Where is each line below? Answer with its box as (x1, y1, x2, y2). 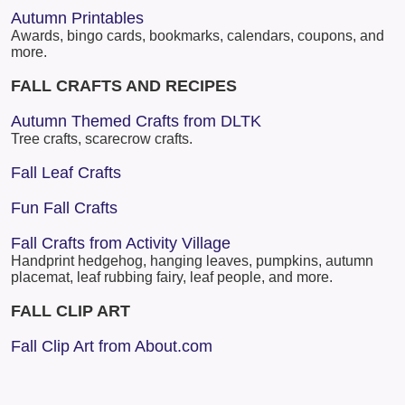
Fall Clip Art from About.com (11, 337, 212, 356)
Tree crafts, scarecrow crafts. (11, 131, 193, 147)
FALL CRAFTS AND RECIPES (11, 77, 237, 96)
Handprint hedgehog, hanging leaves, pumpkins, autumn (11, 253, 373, 269)
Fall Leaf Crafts (11, 164, 121, 183)
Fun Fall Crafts (11, 199, 118, 218)
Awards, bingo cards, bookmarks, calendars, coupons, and (11, 28, 384, 44)
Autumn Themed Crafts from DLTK (11, 112, 261, 131)
